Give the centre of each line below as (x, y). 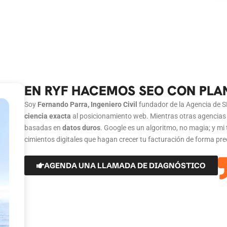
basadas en (43, 128)
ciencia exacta (47, 116)
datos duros (81, 128)
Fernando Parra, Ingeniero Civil (88, 104)
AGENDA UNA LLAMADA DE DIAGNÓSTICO (125, 165)
